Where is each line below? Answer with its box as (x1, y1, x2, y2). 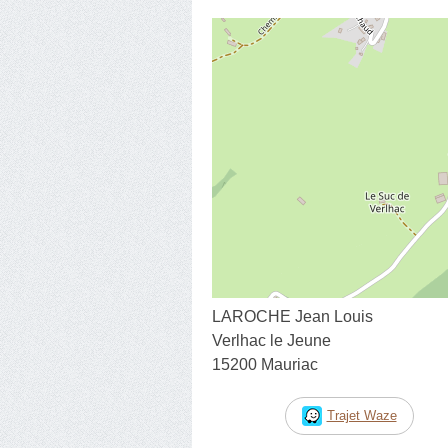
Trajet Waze (326, 407, 397, 423)
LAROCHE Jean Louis (212, 307, 373, 325)
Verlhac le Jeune (212, 331, 331, 349)
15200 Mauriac (212, 355, 318, 373)
